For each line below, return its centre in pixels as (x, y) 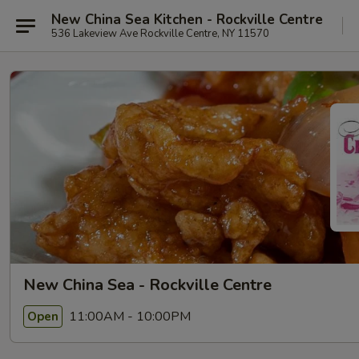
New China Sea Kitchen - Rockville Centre (187, 19)
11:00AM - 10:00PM (128, 316)
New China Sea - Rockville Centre (147, 285)
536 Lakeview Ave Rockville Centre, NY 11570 (160, 33)
